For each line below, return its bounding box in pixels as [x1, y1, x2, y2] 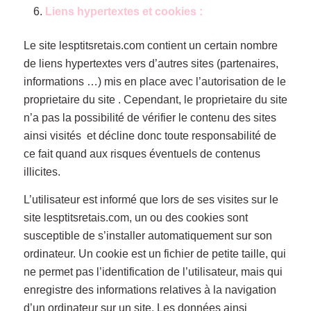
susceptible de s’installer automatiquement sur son [23, 229, 272, 242]
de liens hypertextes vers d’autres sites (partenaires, [23, 57, 278, 69]
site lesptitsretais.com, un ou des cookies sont [23, 211, 248, 224]
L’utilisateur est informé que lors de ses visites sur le [23, 193, 278, 205]
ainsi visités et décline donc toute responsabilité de [23, 129, 276, 142]
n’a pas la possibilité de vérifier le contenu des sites [23, 111, 276, 124]
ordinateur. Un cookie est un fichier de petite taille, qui [23, 247, 286, 260]
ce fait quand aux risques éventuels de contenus [23, 147, 260, 160]
